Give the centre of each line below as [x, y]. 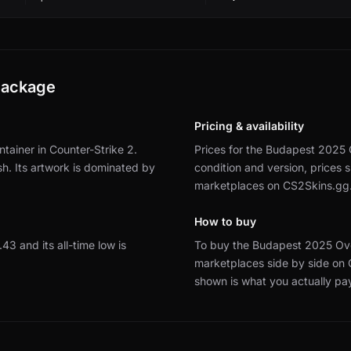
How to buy [225, 222]
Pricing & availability [249, 126]
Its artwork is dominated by [85, 168]
